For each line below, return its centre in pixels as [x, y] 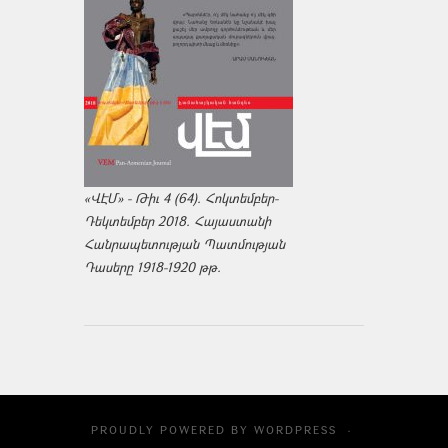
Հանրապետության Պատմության [184, 243]
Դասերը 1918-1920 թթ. [152, 266]
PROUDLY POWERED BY [172, 429]
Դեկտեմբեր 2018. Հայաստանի [177, 220]
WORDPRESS [295, 429]
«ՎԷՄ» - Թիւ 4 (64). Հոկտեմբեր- [181, 197]
